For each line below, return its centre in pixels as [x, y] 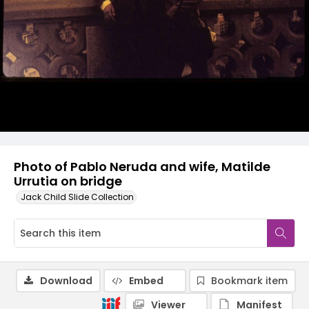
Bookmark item [249, 281]
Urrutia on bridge [68, 181]
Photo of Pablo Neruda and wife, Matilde [142, 167]
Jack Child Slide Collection [77, 197]
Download [66, 281]
